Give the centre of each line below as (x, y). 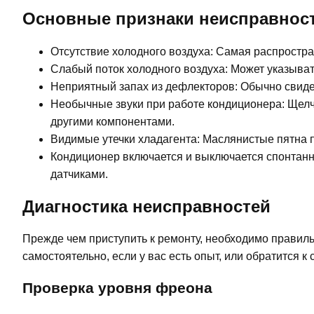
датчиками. (79, 174)
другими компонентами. (112, 121)
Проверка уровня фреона (117, 288)
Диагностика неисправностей (146, 206)
